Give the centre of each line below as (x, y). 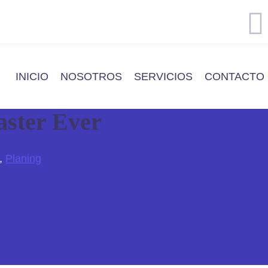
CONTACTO (234, 77)
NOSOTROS (91, 77)
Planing (23, 159)
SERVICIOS (163, 77)
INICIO (32, 77)
